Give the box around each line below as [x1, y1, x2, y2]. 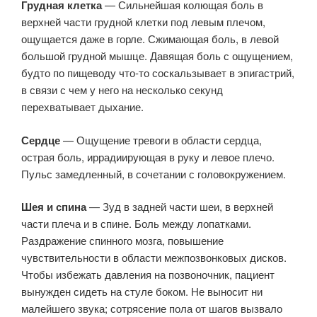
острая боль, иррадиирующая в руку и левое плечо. [21, 149, 275, 164]
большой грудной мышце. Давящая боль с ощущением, [21, 48, 293, 63]
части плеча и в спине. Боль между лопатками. [21, 216, 251, 231]
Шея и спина [21, 199, 86, 214]
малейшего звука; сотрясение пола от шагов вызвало [21, 301, 282, 316]
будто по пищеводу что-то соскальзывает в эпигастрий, [21, 65, 294, 80]
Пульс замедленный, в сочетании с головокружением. [21, 166, 286, 181]
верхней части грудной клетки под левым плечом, [21, 14, 265, 29]
